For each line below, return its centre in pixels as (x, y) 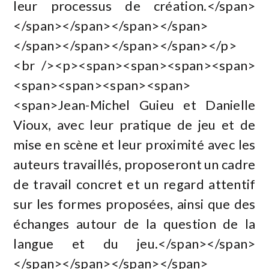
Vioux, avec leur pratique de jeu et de (134, 124)
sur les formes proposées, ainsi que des (134, 204)
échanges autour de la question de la (134, 223)
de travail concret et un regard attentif (134, 184)
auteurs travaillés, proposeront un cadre (134, 164)
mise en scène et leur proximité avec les (134, 144)
